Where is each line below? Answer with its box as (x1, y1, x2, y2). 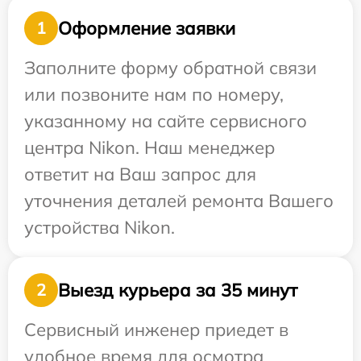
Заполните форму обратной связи (24, 56, 317, 80)
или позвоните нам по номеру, (24, 83, 284, 106)
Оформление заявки (58, 16, 235, 39)
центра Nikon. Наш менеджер (24, 136, 275, 160)
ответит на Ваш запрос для (24, 163, 256, 186)
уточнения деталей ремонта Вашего (24, 189, 334, 213)
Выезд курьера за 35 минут (58, 278, 297, 301)
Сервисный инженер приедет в (24, 318, 288, 342)
